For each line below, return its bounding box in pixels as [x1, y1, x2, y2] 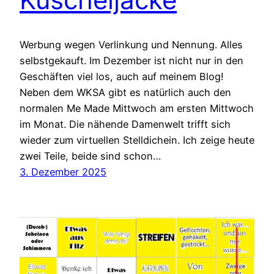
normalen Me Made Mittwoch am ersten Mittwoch [20, 102, 254, 115]
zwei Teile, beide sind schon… [20, 150, 161, 163]
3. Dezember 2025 [20, 166, 106, 179]
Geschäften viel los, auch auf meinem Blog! [20, 70, 224, 83]
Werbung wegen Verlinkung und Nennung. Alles [20, 39, 243, 51]
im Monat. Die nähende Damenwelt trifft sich [20, 118, 231, 131]
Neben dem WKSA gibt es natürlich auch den [20, 86, 231, 99]
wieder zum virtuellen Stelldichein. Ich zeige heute [20, 134, 254, 147]
